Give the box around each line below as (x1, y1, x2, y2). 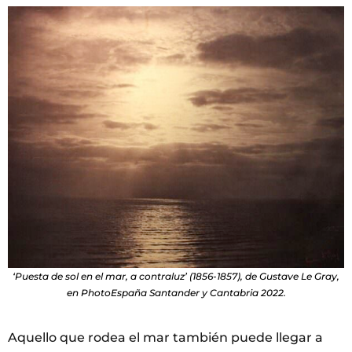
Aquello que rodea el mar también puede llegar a (8, 329, 323, 345)
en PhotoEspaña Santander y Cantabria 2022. (66, 286, 286, 299)
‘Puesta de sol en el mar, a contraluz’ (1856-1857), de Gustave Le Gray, (13, 269, 339, 282)
